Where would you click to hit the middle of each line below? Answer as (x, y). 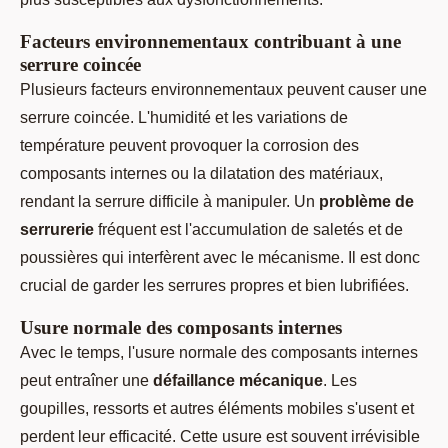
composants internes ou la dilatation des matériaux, (201, 173)
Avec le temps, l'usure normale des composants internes (219, 352)
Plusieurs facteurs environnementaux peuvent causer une (223, 89)
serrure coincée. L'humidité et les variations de (184, 117)
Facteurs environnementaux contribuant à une (210, 41)
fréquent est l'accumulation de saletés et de (248, 229)
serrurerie (57, 229)
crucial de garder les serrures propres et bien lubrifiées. (214, 285)
